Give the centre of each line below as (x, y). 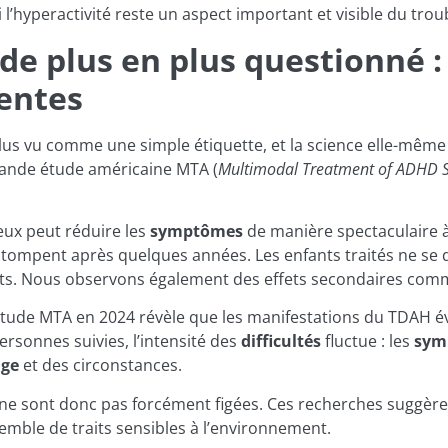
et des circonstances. (100, 365)
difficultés (281, 341)
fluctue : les (367, 341)
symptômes (196, 230)
